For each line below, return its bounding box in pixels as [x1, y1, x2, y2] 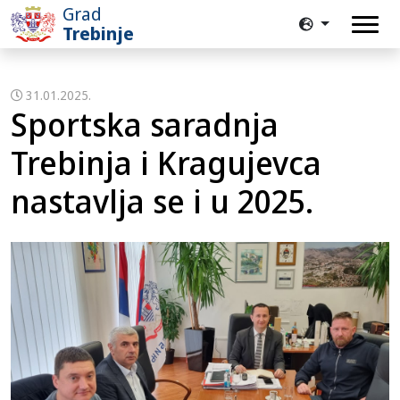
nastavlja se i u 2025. [11, 179, 313, 223]
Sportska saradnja [11, 103, 279, 146]
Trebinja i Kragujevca [11, 141, 321, 185]
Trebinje [62, 21, 134, 46]
